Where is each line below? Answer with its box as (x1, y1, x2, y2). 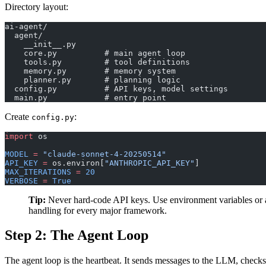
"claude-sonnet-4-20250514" (38, 149, 166, 159)
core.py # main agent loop (5, 48, 185, 58)
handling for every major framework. (28, 205, 167, 216)
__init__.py (5, 39, 76, 49)
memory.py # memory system (5, 66, 176, 75)
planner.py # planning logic (5, 75, 180, 84)
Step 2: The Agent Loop (5, 227, 148, 243)
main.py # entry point (5, 93, 166, 102)
